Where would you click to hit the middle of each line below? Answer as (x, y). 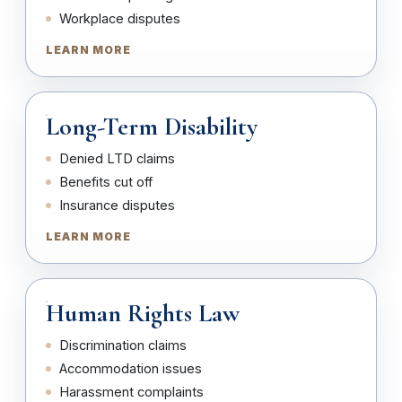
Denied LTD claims (117, 158)
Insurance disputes (117, 205)
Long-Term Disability (152, 127)
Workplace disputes (120, 18)
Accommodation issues (131, 368)
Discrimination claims (123, 345)
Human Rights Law (143, 313)
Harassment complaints (131, 392)
